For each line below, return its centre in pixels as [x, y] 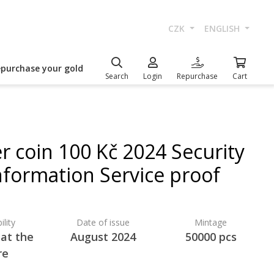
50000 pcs [211, 237]
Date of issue [103, 222]
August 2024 [103, 237]
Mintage [211, 222]
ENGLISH [224, 28]
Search [117, 76]
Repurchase [197, 76]
